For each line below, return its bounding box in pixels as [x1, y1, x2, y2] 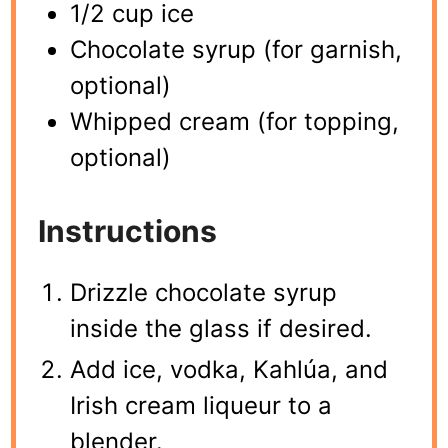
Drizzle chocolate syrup [70, 277, 338, 307]
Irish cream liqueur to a [70, 390, 333, 420]
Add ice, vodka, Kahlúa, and [70, 354, 389, 384]
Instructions [38, 212, 218, 249]
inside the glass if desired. [70, 313, 373, 343]
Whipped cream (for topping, [70, 106, 400, 136]
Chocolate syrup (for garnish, [70, 34, 403, 64]
